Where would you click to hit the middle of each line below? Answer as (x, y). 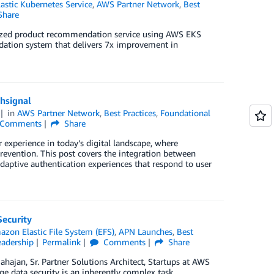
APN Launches (146, 231)
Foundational (186, 113)
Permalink (62, 242)
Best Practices (130, 113)
